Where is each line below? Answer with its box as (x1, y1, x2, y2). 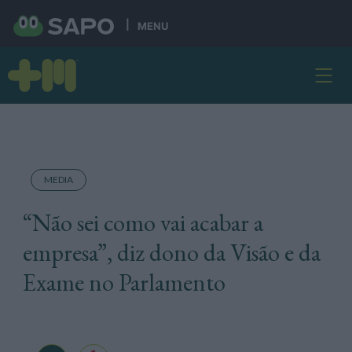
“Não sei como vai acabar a (22, 207, 263, 239)
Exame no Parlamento (22, 266, 225, 299)
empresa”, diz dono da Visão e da (22, 236, 321, 269)
